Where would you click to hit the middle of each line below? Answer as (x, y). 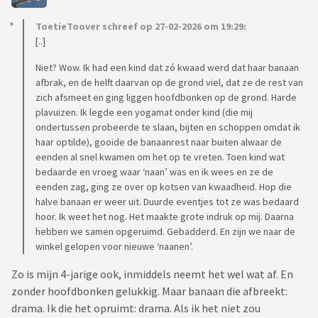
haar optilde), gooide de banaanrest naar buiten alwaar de (159, 142)
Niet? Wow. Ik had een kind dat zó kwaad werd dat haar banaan (167, 68)
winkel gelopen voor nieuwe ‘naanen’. (114, 247)
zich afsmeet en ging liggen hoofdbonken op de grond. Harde (166, 98)
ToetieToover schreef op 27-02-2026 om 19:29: (141, 27)
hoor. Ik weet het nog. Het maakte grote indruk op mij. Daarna (165, 217)
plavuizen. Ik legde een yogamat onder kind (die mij (144, 113)
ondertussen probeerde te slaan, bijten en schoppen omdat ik (168, 127)
